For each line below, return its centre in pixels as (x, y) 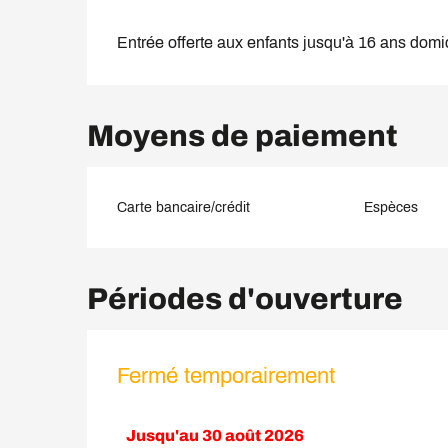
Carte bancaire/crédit (184, 207)
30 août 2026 (252, 435)
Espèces (390, 207)
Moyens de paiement (243, 135)
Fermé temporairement (226, 375)
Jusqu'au (163, 435)
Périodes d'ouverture (245, 298)
